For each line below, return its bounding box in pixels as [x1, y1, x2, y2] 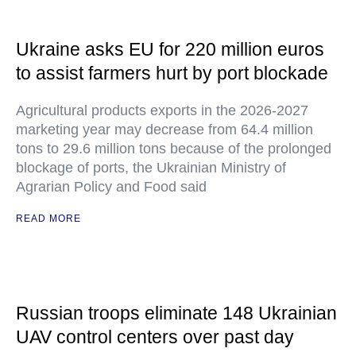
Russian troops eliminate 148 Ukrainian [16, 303, 337, 323]
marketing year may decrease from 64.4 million [16, 122, 313, 137]
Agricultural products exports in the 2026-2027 [16, 103, 308, 118]
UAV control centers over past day [16, 327, 294, 347]
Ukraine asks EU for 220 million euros [16, 39, 324, 60]
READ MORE [16, 213, 81, 224]
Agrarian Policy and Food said [16, 179, 207, 195]
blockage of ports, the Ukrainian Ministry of [16, 160, 286, 176]
